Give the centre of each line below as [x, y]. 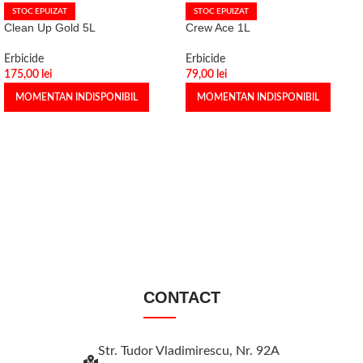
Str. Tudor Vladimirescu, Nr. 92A [189, 351]
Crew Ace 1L [218, 28]
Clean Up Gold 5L [50, 28]
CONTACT [181, 297]
